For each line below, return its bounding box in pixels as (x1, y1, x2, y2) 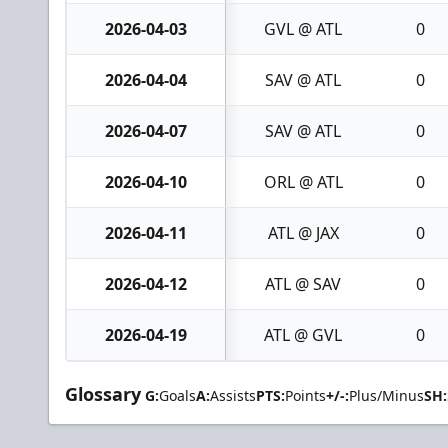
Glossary (65, 382, 141, 406)
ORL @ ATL (263, 171, 343, 193)
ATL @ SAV (265, 273, 341, 295)
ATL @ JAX (267, 222, 339, 244)
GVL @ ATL (264, 18, 342, 40)
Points (285, 386, 326, 405)
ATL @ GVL (264, 324, 342, 346)
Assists (210, 386, 256, 405)
